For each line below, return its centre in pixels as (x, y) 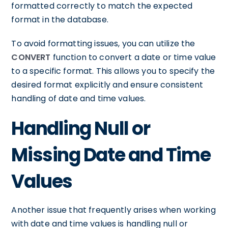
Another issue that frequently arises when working (113, 210)
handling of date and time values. (79, 98)
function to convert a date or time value (133, 57)
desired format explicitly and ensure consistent (107, 85)
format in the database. (60, 20)
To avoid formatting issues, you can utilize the (103, 44)
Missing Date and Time (111, 155)
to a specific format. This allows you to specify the (113, 71)
